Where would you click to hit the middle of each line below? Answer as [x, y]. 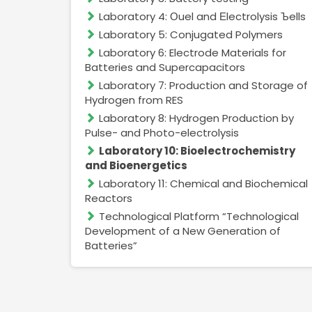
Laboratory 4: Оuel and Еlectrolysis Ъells [202, 16]
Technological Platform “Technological [199, 216]
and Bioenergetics [136, 165]
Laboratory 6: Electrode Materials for [193, 53]
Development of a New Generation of [183, 231]
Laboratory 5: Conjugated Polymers [191, 34]
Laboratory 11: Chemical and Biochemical [203, 184]
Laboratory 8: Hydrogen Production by [196, 118]
